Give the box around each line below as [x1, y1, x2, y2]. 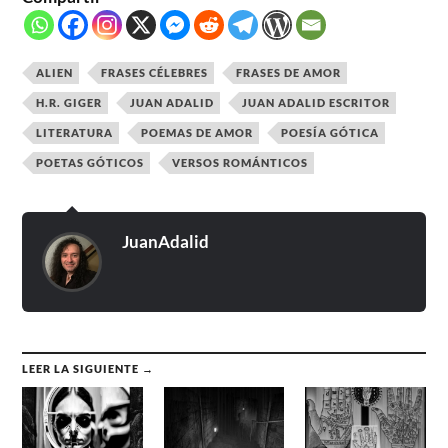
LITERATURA [36, 126, 114, 140]
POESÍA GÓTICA [281, 126, 380, 140]
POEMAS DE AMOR [141, 126, 254, 140]
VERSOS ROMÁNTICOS [172, 156, 309, 170]
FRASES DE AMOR [236, 66, 342, 80]
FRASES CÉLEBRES [101, 66, 209, 80]
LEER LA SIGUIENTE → [22, 362, 155, 376]
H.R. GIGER [36, 96, 103, 110]
